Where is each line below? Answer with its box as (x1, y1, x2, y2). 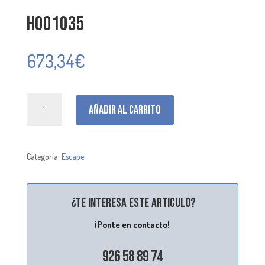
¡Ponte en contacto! (95, 219, 170, 231)
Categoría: (26, 151, 62, 162)
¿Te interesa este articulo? (71, 195, 196, 212)
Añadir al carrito (88, 102, 161, 117)
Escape (61, 151, 84, 162)
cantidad (25, 113, 59, 126)
